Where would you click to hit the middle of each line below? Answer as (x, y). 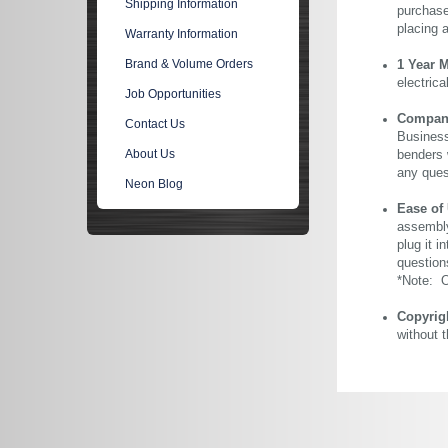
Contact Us (155, 124)
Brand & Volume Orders (189, 64)
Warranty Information (182, 34)
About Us (150, 154)
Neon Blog (154, 184)
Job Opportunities (173, 94)
